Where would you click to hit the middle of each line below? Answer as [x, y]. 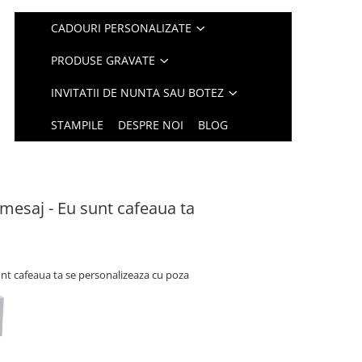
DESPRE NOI [151, 125]
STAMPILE [78, 125]
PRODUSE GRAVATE [103, 60]
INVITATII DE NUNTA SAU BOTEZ [138, 93]
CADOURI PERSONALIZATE [122, 28]
